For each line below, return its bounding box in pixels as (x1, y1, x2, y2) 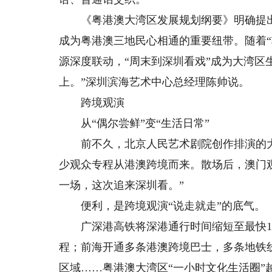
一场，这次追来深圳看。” (59, 179, 185, 191)
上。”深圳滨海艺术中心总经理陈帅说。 (59, 76, 250, 88)
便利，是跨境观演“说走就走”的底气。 (59, 200, 266, 212)
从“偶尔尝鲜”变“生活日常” (59, 117, 210, 129)
